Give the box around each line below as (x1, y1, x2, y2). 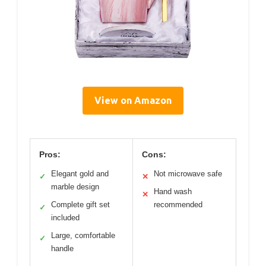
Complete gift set (51, 200, 110, 209)
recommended (154, 200, 202, 209)
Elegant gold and (51, 169, 109, 178)
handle (51, 244, 74, 253)
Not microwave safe (154, 169, 222, 178)
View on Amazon (94, 95, 172, 106)
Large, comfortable (51, 231, 115, 240)
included (51, 213, 80, 222)
